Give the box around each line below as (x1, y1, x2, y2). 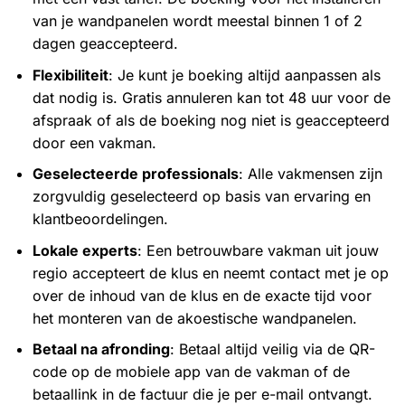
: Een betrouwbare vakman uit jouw (137, 240, 379, 259)
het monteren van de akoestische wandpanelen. (32, 308, 357, 327)
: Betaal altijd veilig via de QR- (169, 340, 375, 359)
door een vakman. (32, 133, 156, 152)
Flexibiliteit (32, 65, 108, 84)
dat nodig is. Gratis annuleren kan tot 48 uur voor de (32, 88, 391, 107)
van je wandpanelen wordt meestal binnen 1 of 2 (32, 12, 363, 31)
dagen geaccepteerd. (32, 34, 178, 53)
